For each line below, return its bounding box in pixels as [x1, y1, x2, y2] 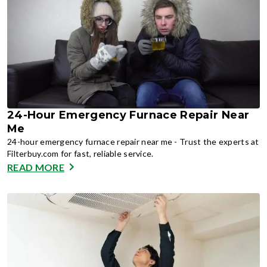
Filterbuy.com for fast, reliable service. [7, 148, 154, 159]
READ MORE [7, 161, 64, 173]
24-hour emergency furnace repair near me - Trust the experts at [7, 136, 259, 147]
